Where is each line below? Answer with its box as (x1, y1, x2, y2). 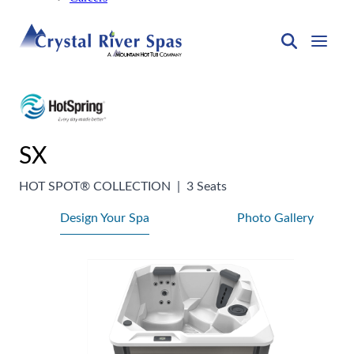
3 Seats (186, 179, 227, 193)
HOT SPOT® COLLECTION (19, 179, 171, 193)
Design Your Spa (59, 211, 149, 224)
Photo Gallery (236, 211, 314, 224)
